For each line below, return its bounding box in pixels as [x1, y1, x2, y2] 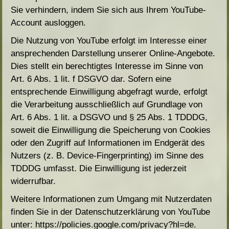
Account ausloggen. [11, 18, 86, 28]
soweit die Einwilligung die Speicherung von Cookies [11, 125, 211, 135]
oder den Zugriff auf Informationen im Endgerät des [11, 138, 205, 148]
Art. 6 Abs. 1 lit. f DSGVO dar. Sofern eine [11, 74, 172, 84]
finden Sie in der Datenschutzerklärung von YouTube [11, 207, 211, 217]
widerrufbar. [11, 176, 56, 187]
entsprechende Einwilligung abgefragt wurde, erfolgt [11, 87, 208, 97]
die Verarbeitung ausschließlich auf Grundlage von [11, 100, 203, 110]
